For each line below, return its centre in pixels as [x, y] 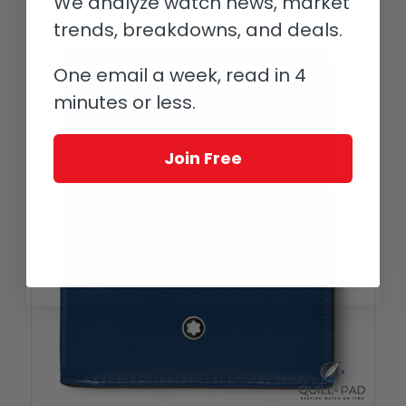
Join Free [203, 158]
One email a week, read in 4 [180, 75]
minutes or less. [125, 102]
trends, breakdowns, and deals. [198, 29]
